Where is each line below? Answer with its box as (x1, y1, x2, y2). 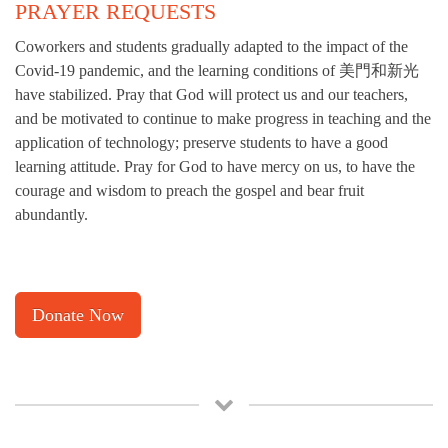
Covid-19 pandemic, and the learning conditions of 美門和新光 (15, 61, 419, 79)
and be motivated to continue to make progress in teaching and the (15, 109, 431, 127)
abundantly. (15, 205, 88, 223)
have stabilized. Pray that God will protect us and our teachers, (15, 85, 408, 103)
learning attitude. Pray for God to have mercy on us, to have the (15, 157, 415, 175)
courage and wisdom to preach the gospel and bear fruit (15, 181, 364, 199)
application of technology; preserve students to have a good (15, 133, 388, 151)
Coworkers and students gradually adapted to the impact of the (15, 37, 408, 55)
